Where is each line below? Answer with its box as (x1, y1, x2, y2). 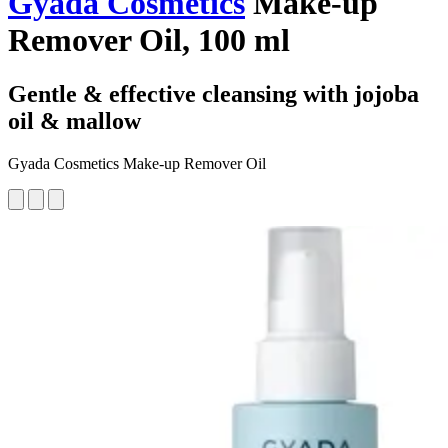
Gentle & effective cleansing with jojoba (8, 80, 419, 107)
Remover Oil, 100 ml (8, 22, 290, 59)
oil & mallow (8, 107, 141, 134)
